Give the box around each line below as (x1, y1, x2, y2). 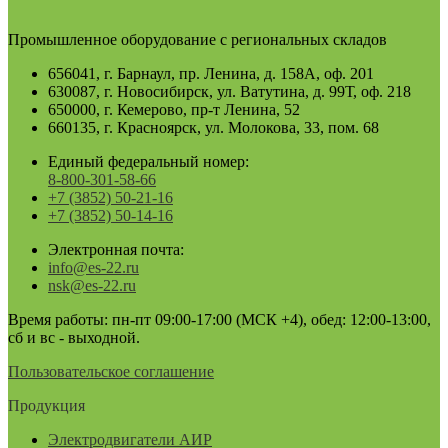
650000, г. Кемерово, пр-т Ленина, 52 (48, 101, 300, 119)
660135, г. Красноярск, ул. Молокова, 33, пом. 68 (48, 119, 379, 137)
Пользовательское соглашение (8, 363, 214, 381)
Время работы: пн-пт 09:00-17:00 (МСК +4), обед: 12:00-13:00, (8, 311, 431, 329)
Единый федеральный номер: (48, 153, 249, 171)
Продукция (8, 397, 85, 415)
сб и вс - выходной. (8, 329, 140, 347)
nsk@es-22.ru (48, 277, 136, 295)
